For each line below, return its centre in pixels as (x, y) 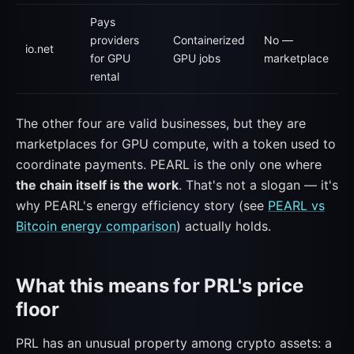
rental (105, 76)
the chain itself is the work (97, 185)
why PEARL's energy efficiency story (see (142, 205)
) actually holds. (224, 226)
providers (115, 40)
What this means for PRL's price (160, 286)
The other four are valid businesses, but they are (161, 123)
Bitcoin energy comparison (96, 226)
